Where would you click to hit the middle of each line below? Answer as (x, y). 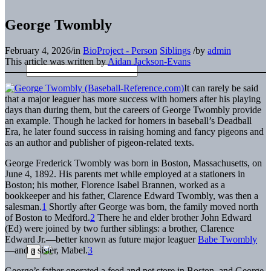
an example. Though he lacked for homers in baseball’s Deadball (128, 120)
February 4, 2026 (38, 50)
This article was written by (56, 61)
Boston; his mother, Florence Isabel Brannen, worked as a (115, 184)
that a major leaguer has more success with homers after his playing (133, 99)
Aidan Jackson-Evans (149, 61)
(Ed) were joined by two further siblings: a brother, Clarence (119, 228)
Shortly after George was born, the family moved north (152, 206)
